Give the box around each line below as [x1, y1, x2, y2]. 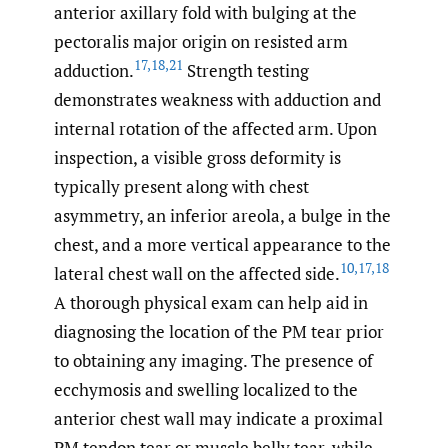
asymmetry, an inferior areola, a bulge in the [54, 204, 391, 228]
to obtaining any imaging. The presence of [54, 349, 373, 373]
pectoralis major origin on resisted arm [54, 30, 348, 54]
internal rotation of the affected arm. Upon [54, 117, 377, 141]
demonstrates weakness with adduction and [54, 88, 381, 112]
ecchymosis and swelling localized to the [54, 378, 358, 402]
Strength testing [183, 59, 309, 83]
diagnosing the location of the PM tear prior [54, 320, 384, 344]
